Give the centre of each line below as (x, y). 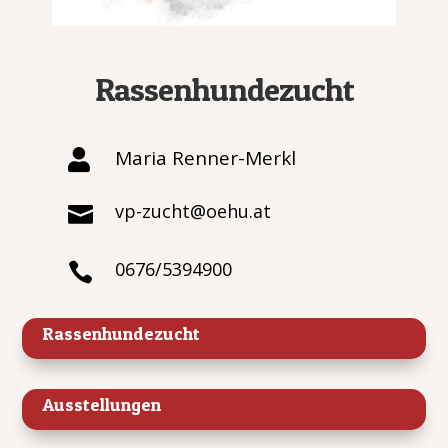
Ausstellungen (102, 405)
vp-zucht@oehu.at (192, 211)
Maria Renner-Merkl (205, 158)
